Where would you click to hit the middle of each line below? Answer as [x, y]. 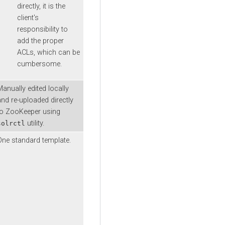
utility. [35, 123]
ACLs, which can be [48, 53]
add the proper [40, 41]
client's [28, 18]
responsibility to [42, 30]
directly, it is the [41, 7]
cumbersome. [39, 64]
